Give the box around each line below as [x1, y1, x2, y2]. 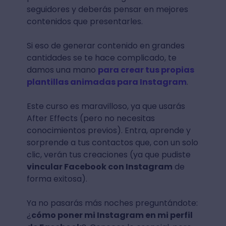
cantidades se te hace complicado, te [26, 52, 177, 64]
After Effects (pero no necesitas [26, 112, 155, 125]
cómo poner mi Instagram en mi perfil [31, 209, 193, 221]
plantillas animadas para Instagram [26, 76, 187, 88]
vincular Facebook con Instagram [26, 161, 173, 173]
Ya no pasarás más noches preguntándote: [26, 197, 198, 209]
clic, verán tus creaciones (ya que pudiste [26, 149, 191, 161]
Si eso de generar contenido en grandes [26, 40, 185, 52]
